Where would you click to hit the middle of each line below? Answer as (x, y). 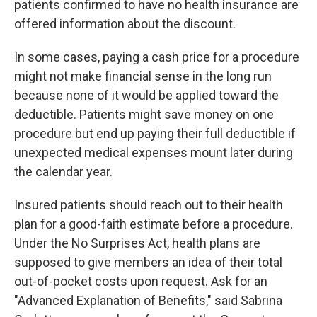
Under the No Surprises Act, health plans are (137, 243)
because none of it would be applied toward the (146, 95)
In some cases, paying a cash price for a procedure (157, 57)
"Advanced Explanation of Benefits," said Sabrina (148, 300)
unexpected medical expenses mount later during (154, 152)
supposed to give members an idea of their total (148, 262)
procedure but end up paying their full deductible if (155, 133)
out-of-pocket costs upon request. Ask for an (141, 281)
